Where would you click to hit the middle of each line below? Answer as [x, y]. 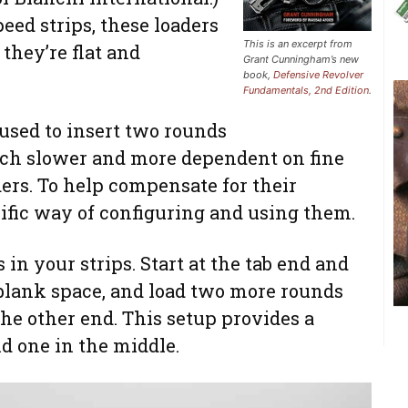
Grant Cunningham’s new [301, 60]
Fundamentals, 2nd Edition [306, 91]
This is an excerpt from [298, 44]
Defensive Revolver [318, 75]
